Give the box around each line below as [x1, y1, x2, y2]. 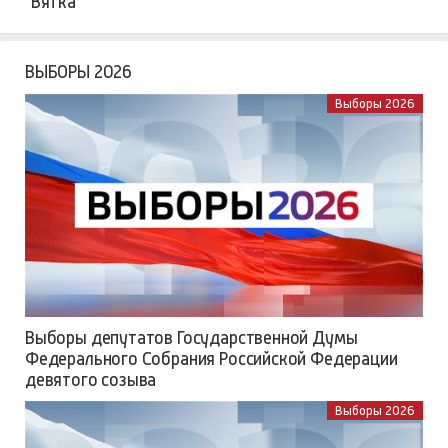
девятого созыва [25, 369, 157, 390]
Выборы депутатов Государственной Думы [25, 327, 358, 348]
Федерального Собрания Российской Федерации [25, 348, 398, 369]
